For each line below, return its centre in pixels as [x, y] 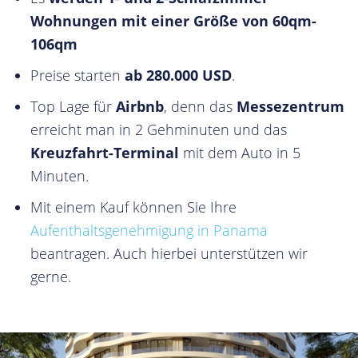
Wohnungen [74, 21]
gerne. [51, 276]
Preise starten [78, 75]
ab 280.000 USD [178, 75]
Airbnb [138, 106]
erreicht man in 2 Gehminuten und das [159, 129]
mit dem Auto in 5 [240, 153]
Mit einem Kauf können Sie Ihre [133, 207]
